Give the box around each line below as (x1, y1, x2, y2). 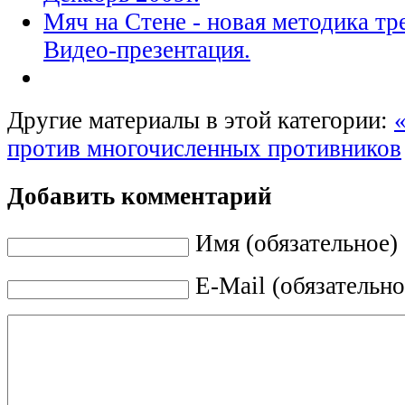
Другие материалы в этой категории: (7, 107, 388, 135)
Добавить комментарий (7, 182, 272, 210)
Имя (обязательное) (195, 229, 398, 257)
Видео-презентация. (43, 36, 250, 64)
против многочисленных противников (7, 135, 401, 163)
